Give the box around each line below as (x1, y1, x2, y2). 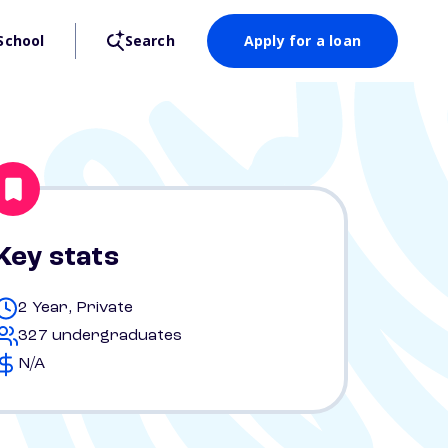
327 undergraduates (18, 328, 182, 344)
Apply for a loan (243, 31, 361, 50)
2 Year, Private (18, 300, 133, 316)
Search (124, 31, 175, 50)
